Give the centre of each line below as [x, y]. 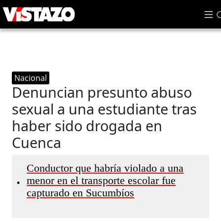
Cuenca [37, 142]
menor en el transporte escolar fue [101, 181]
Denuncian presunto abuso [102, 92]
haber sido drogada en [87, 126]
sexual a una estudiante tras [105, 109]
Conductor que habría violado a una [105, 168]
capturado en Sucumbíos [81, 193]
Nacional [31, 78]
